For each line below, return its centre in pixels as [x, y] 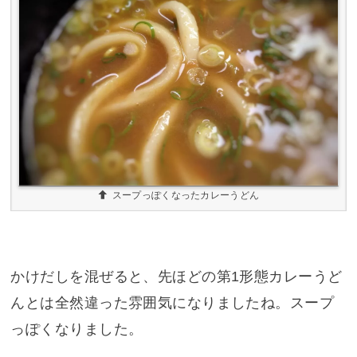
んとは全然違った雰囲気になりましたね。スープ [173, 303]
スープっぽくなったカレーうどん [186, 196]
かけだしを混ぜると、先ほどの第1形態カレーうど [177, 277]
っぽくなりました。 [77, 330]
